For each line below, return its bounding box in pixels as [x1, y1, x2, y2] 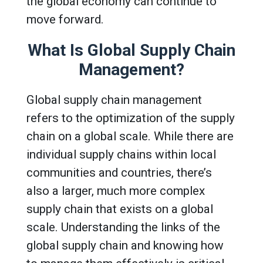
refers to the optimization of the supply [26, 110, 235, 125]
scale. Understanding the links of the [26, 220, 220, 234]
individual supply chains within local [26, 147, 216, 161]
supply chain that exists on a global [26, 201, 213, 216]
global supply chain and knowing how [26, 238, 224, 252]
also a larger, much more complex [26, 183, 205, 198]
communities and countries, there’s [26, 165, 212, 180]
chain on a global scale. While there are [26, 129, 234, 143]
